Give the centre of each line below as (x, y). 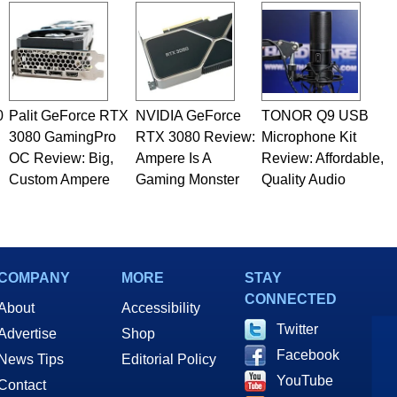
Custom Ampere (59, 179)
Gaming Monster (187, 179)
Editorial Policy (169, 359)
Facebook (308, 355)
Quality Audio (303, 179)
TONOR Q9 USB (315, 116)
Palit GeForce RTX (68, 116)
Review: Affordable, (322, 158)
